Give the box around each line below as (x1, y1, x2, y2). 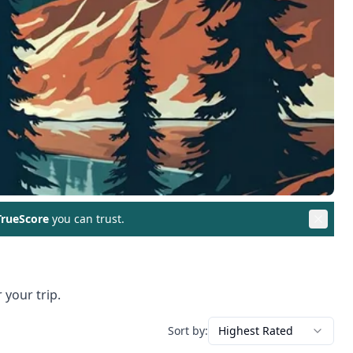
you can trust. (49, 210, 124, 226)
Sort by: (168, 322, 208, 338)
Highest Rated (218, 322, 293, 338)
